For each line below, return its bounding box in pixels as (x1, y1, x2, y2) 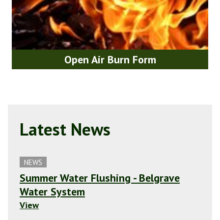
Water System (20, 185, 85, 198)
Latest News (20, 118, 110, 140)
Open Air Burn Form (64, 53, 156, 66)
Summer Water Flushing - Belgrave (20, 171, 180, 185)
